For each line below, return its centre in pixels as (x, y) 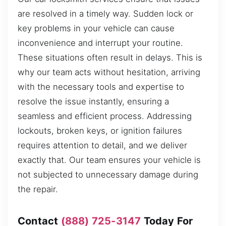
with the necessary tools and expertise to (101, 87)
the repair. (38, 189)
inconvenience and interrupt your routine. (100, 43)
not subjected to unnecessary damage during (108, 174)
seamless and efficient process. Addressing (105, 116)
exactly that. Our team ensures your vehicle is (109, 160)
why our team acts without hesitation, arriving (109, 72)
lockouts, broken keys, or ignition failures (100, 130)
